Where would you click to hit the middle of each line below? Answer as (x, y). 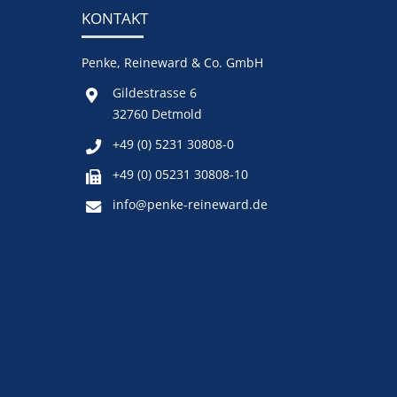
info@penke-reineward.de (190, 205)
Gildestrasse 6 (155, 93)
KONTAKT (115, 19)
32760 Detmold (157, 114)
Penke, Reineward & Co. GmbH (172, 63)
